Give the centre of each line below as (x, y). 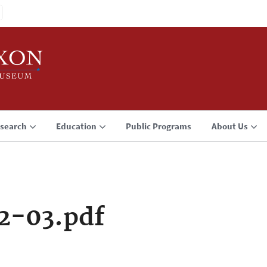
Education (76, 126)
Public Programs (159, 126)
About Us (230, 126)
